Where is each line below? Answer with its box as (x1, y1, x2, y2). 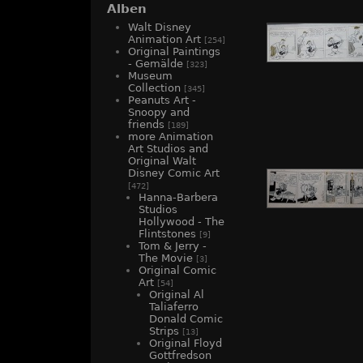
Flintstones (139, 228, 196, 241)
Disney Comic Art (128, 167, 220, 180)
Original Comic (139, 264, 216, 277)
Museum (128, 70, 173, 83)
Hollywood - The (139, 216, 224, 228)
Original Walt (128, 155, 196, 168)
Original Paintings (128, 45, 220, 58)
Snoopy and (128, 106, 190, 119)
